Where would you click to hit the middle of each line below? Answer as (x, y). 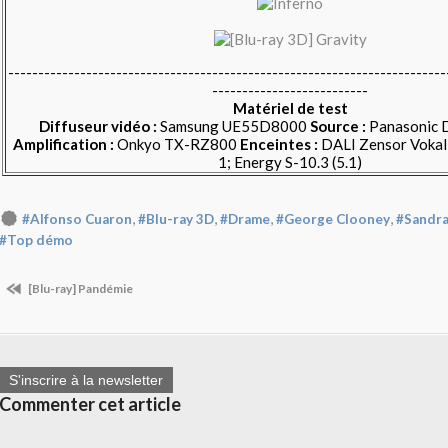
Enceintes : (279, 143)
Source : (338, 125)
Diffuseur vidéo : (98, 125)
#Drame (245, 219)
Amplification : (63, 143)
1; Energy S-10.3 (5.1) (290, 161)
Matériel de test (290, 107)
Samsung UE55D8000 (233, 125)
